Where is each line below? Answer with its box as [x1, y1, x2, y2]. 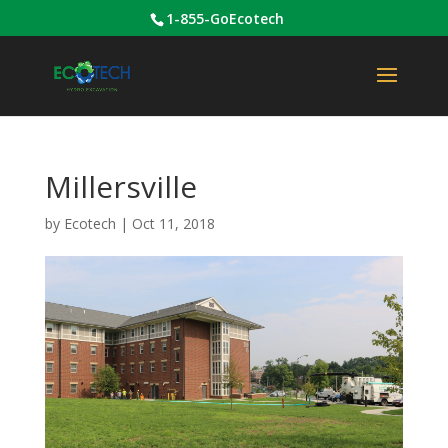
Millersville [44, 166, 197, 207]
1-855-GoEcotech [166, 8, 285, 28]
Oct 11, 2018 [131, 214, 215, 233]
